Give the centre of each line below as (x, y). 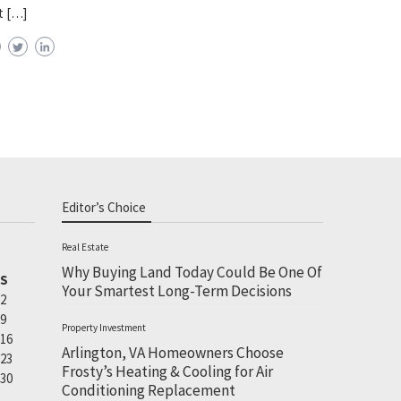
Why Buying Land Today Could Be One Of (192, 273)
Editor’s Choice (103, 208)
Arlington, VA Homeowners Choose (172, 353)
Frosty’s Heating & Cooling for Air (167, 372)
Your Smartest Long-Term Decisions (176, 291)
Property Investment (103, 328)
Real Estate (85, 247)
